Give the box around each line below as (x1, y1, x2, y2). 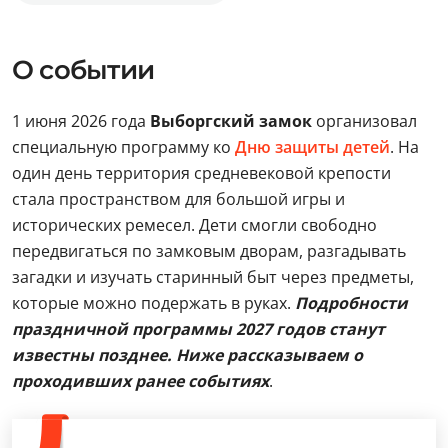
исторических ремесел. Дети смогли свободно (12, 214, 377, 236)
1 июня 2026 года (12, 110, 150, 132)
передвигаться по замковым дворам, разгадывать (12, 240, 406, 262)
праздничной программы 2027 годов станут (12, 318, 385, 340)
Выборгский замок (150, 110, 316, 132)
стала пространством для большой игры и (12, 188, 345, 210)
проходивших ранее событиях (12, 370, 269, 392)
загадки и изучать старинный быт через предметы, (12, 266, 414, 288)
